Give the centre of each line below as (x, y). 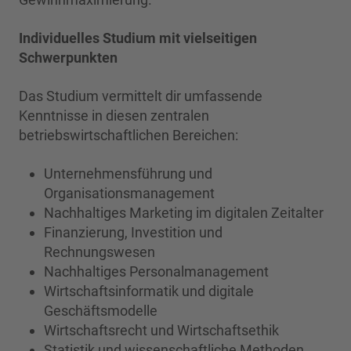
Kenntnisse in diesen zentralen (114, 116)
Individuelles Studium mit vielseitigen (138, 38)
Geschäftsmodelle (101, 311)
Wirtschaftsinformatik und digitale (149, 291)
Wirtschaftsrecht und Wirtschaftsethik (161, 331)
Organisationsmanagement (129, 194)
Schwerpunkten (68, 58)
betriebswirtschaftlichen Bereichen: (128, 136)
